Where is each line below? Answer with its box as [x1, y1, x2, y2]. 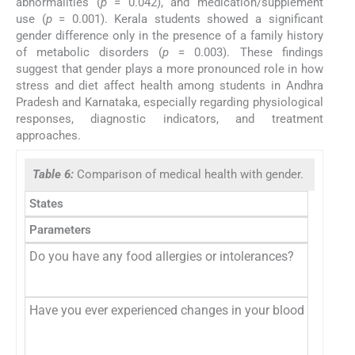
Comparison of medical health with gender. [77, 167, 303, 182]
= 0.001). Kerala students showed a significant [52, 11, 323, 26]
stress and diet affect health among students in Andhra [16, 78, 323, 93]
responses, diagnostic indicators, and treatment [16, 111, 323, 126]
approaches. [16, 128, 81, 143]
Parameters [29, 223, 91, 238]
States [29, 197, 63, 212]
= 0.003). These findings [169, 44, 323, 59]
